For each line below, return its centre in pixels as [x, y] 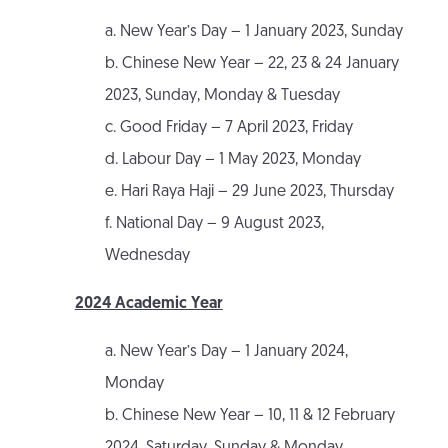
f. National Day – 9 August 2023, [214, 224]
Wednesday [147, 256]
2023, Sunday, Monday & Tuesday [222, 96]
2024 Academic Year [148, 304]
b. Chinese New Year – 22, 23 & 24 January [251, 64]
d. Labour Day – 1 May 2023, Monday [232, 160]
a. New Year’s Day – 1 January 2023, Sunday [253, 32]
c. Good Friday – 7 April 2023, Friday [228, 128]
